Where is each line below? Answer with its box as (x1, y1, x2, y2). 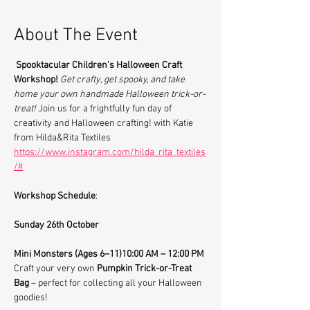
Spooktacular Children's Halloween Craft (16, 60, 184, 71)
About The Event (14, 25, 138, 46)
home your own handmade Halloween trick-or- (14, 89, 206, 100)
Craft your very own (14, 263, 97, 275)
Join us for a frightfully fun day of (38, 103, 174, 115)
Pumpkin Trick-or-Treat (97, 263, 194, 275)
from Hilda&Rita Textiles (14, 132, 113, 144)
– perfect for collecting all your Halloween (29, 277, 204, 289)
